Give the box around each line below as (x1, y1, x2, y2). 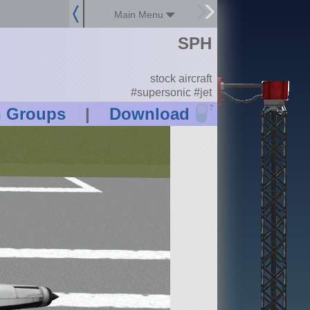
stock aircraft (149, 73, 212, 85)
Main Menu (114, 9, 167, 20)
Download (109, 104, 190, 124)
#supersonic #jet (130, 86, 212, 98)
